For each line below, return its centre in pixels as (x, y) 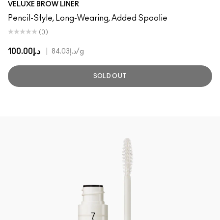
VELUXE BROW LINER (43, 4)
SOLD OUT (110, 76)
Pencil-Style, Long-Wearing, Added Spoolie (88, 18)
